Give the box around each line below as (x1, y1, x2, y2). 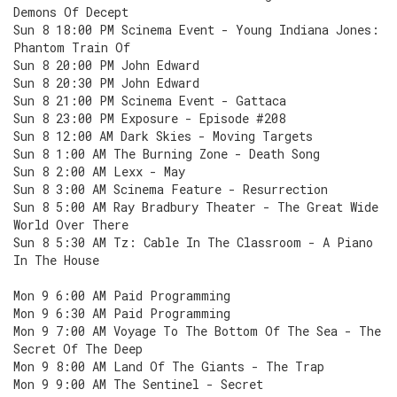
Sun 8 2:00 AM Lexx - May (13, 163, 185, 180)
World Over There (13, 216, 128, 233)
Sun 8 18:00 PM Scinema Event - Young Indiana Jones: (13, 21, 379, 38)
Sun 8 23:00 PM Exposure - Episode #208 (13, 110, 285, 127)
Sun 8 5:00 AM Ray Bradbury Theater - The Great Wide (13, 198, 378, 215)
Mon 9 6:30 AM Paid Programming (13, 305, 230, 322)
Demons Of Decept (13, 4, 128, 20)
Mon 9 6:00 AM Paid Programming (13, 287, 230, 304)
